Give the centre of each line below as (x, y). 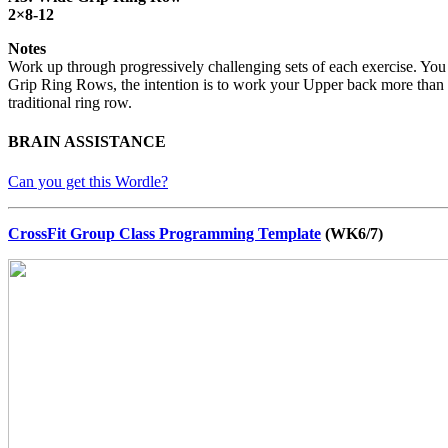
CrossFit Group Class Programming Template (164, 233)
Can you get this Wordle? (88, 181)
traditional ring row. (70, 103)
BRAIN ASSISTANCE (87, 142)
